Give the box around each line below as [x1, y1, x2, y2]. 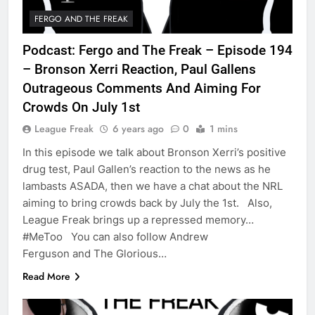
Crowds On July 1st [22, 98, 140, 115]
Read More [22, 269, 70, 283]
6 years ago [112, 121, 164, 136]
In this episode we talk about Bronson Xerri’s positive [22, 145, 286, 159]
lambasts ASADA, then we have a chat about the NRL [22, 179, 283, 193]
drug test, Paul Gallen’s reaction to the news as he [22, 162, 271, 176]
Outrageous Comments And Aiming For [22, 79, 261, 96]
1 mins [210, 121, 238, 136]
